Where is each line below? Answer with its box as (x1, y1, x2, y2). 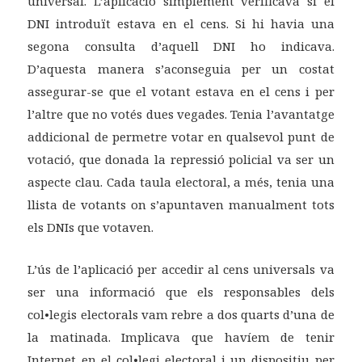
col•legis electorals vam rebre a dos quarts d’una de (27, 306, 335, 323)
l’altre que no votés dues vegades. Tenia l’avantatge (27, 106, 335, 123)
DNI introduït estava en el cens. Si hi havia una (27, 15, 335, 32)
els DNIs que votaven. (27, 219, 154, 236)
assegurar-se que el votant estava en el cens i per (27, 83, 335, 100)
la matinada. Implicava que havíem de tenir (27, 329, 335, 346)
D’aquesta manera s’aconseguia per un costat (27, 61, 335, 78)
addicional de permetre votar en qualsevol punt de (27, 128, 335, 145)
